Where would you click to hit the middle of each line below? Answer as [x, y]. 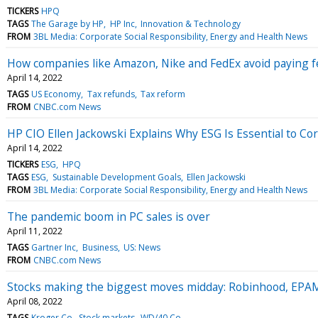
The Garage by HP [68, 23]
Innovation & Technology [190, 23]
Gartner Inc [54, 247]
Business [100, 247]
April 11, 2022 [35, 231]
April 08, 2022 [35, 301]
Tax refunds [111, 94]
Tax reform [163, 94]
